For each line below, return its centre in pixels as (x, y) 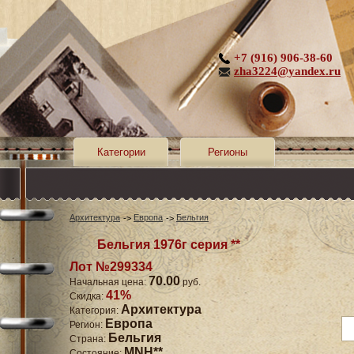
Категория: (95, 311)
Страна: (89, 339)
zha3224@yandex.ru (287, 71)
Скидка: (88, 297)
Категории (121, 152)
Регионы (228, 152)
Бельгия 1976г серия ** (169, 245)
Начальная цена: (109, 282)
